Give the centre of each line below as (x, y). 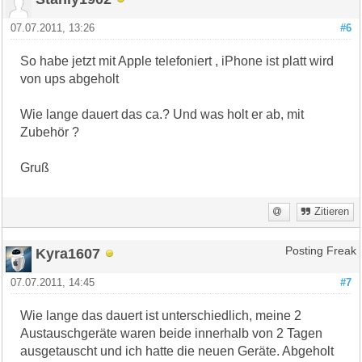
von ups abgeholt (70, 78)
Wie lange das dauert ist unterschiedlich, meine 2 (161, 315)
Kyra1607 (68, 253)
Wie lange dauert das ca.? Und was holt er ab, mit (162, 114)
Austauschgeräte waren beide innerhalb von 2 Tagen (172, 333)
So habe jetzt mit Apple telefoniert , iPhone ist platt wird (177, 61)
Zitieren (331, 211)
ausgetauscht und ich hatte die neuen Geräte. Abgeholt (177, 351)
